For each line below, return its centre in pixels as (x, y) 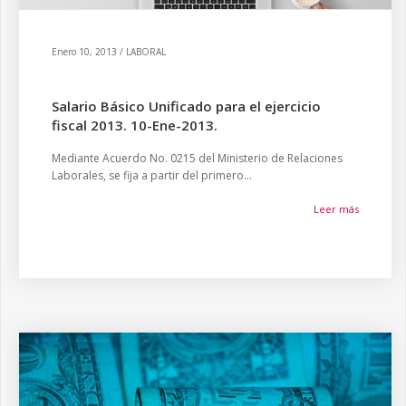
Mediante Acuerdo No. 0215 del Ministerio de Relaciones (197, 158)
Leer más (336, 209)
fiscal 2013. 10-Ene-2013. (135, 125)
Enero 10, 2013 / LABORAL (109, 52)
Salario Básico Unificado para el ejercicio (186, 106)
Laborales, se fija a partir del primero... (152, 175)
